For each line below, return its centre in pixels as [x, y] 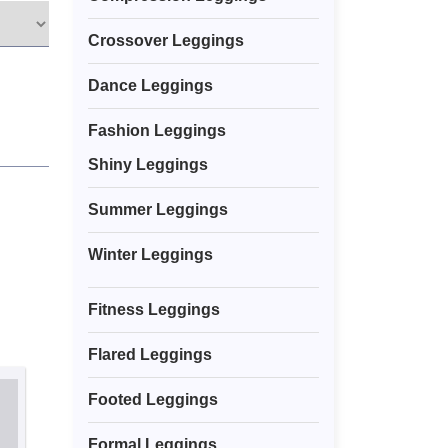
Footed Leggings [153, 400]
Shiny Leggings [148, 165]
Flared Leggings [150, 355]
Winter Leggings [150, 255]
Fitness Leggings [154, 310]
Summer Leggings [158, 210]
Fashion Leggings [157, 131]
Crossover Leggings [166, 41]
